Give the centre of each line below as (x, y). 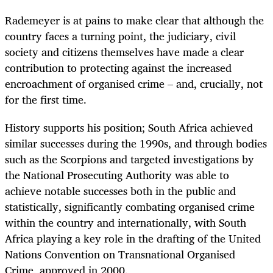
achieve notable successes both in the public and (120, 191)
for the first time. (46, 99)
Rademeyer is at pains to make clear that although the (134, 20)
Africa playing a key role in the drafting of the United (133, 239)
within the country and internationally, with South (126, 223)
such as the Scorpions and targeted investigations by (129, 159)
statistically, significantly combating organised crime (130, 207)
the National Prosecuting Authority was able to (117, 175)
